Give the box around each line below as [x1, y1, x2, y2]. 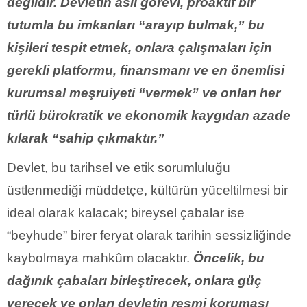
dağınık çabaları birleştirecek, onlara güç [7, 273, 262, 288]
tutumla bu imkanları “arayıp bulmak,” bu [7, 17, 265, 32]
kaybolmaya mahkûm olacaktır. [7, 250, 193, 265]
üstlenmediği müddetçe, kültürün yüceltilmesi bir [7, 182, 288, 197]
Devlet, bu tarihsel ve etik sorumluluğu [7, 160, 230, 175]
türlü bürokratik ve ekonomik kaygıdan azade [7, 108, 291, 123]
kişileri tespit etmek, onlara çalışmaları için [7, 40, 272, 55]
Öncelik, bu [193, 250, 265, 265]
